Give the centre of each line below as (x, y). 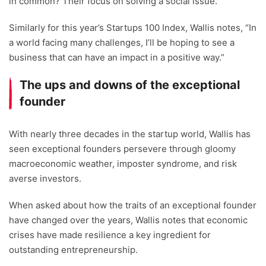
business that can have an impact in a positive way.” (117, 58)
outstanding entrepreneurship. (73, 250)
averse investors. (45, 179)
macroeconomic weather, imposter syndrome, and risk (123, 164)
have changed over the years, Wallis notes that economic (128, 220)
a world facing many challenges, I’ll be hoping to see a (122, 43)
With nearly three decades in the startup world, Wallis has (130, 134)
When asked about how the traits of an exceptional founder (133, 205)
